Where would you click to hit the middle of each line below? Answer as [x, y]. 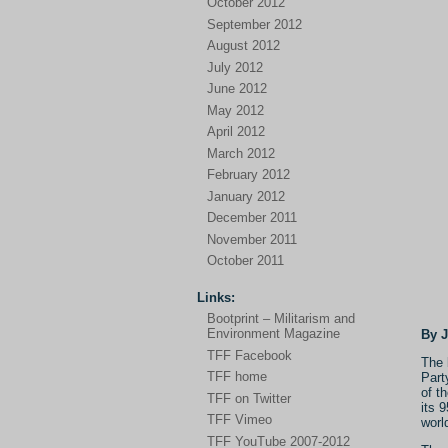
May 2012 [235, 110]
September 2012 [254, 24]
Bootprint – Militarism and [281, 318]
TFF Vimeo [239, 419]
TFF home [237, 376]
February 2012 [248, 174]
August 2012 [243, 45]
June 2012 [237, 88]
